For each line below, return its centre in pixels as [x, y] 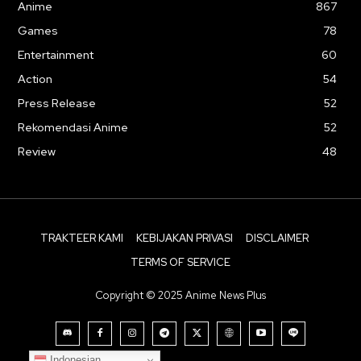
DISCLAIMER [277, 239]
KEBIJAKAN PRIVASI [184, 239]
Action [35, 79]
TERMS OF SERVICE [180, 263]
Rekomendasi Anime [73, 128]
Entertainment [56, 55]
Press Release [57, 104]
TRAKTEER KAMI [81, 239]
